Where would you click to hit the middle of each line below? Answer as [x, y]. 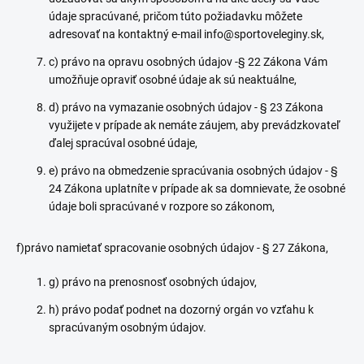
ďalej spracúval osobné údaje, [127, 143]
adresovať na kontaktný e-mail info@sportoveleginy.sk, [186, 34]
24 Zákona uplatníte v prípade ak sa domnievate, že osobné [197, 188]
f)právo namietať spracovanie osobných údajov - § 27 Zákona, [172, 248]
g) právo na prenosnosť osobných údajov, [153, 282]
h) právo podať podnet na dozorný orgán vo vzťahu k [181, 310]
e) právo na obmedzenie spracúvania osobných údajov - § [193, 171]
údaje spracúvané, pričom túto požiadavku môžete [175, 16]
